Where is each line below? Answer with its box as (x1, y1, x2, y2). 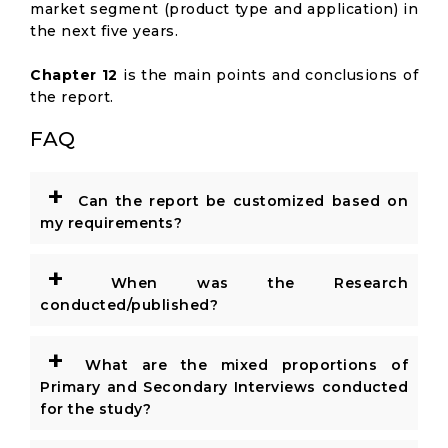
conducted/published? (40, 296, 218, 314)
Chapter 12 (30, 66, 118, 84)
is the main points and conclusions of (117, 66, 418, 84)
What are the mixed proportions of (71, 356, 408, 374)
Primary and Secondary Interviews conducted (40, 378, 408, 396)
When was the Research (71, 274, 408, 292)
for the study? (40, 400, 151, 418)
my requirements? (40, 214, 182, 232)
